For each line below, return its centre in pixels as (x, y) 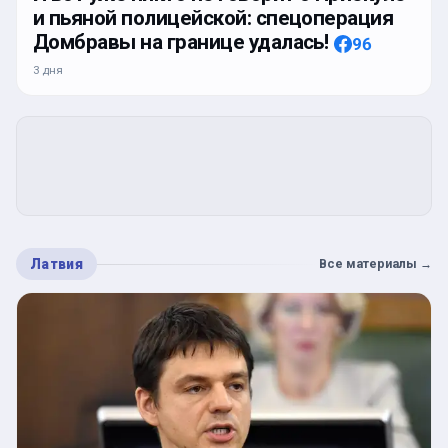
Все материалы (368, 264)
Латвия (57, 264)
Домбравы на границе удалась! (181, 42)
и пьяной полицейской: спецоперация (213, 18)
